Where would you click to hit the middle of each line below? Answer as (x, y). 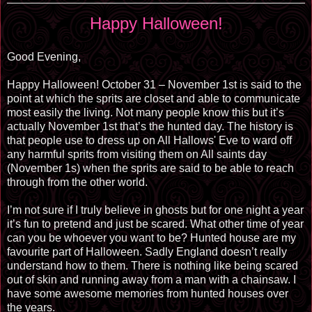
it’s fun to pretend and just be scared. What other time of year (155, 224)
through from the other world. (77, 182)
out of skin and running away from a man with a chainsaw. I (151, 279)
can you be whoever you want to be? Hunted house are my (151, 237)
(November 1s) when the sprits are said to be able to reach (150, 168)
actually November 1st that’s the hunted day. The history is (150, 126)
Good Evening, (44, 56)
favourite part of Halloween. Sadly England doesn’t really (147, 251)
